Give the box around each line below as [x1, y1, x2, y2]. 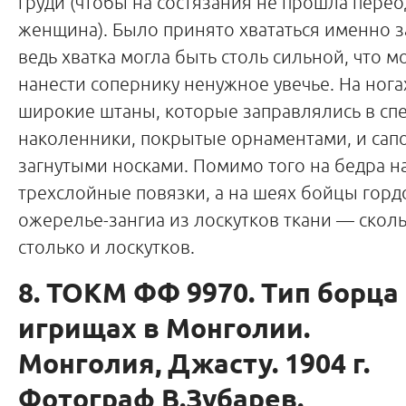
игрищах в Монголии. [18, 311, 310, 349]
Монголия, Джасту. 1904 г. [18, 346, 370, 384]
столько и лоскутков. [18, 236, 195, 257]
